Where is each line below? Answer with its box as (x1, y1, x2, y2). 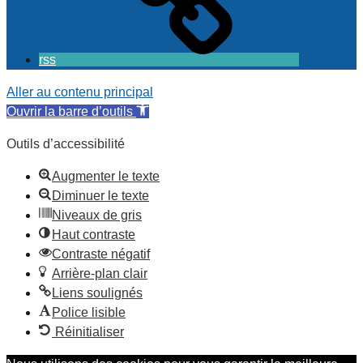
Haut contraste (52, 227, 135, 241)
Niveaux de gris (52, 207, 142, 222)
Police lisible (52, 305, 126, 319)
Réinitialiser (55, 324, 124, 339)
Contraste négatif (52, 246, 150, 261)
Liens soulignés (52, 285, 143, 300)
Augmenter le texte (52, 169, 160, 183)
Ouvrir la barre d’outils (6, 104, 133, 118)
